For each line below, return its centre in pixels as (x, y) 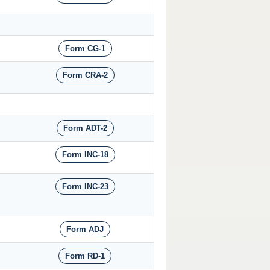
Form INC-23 (85, 187)
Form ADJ (85, 230)
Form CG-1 (85, 49)
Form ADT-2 (85, 128)
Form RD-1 (85, 256)
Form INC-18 (85, 155)
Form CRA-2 (85, 75)
